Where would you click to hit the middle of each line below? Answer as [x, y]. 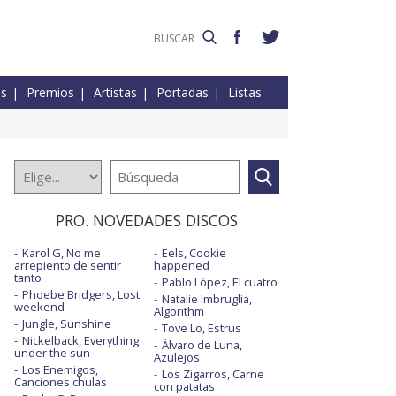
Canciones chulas [61, 382]
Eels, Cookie [194, 253]
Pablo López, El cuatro [219, 282]
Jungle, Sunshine [67, 324]
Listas [245, 93]
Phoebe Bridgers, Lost [81, 295]
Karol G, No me [61, 253]
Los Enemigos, [60, 370]
